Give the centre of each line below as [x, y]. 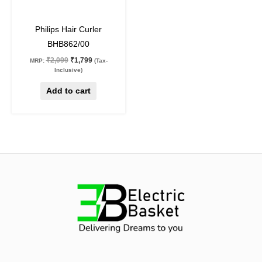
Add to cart [68, 91]
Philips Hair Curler [68, 30]
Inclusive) [68, 70]
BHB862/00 [68, 44]
